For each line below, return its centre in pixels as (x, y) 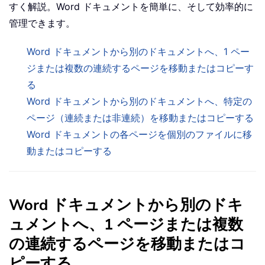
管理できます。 (42, 23)
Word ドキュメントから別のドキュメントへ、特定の (139, 101)
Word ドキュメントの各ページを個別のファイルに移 (139, 135)
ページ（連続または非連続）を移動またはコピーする (140, 118)
